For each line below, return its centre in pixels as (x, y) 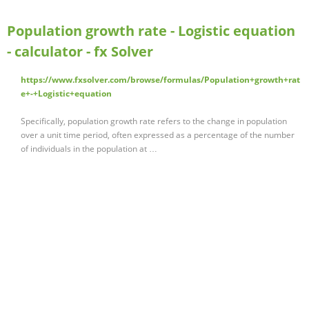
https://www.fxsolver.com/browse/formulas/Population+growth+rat (160, 80)
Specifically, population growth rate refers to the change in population (154, 121)
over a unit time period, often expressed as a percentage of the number (158, 135)
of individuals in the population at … (89, 149)
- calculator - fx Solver (80, 52)
